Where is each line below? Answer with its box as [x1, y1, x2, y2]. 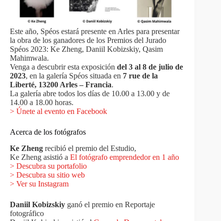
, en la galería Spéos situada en [26, 72, 123, 80]
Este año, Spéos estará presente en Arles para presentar [10, 27, 180, 36]
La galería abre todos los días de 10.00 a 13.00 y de [10, 89, 170, 98]
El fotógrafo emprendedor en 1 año [70, 152, 179, 161]
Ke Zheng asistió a [10, 152, 70, 161]
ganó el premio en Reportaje [65, 200, 155, 209]
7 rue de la [123, 72, 158, 80]
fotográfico [10, 209, 44, 218]
